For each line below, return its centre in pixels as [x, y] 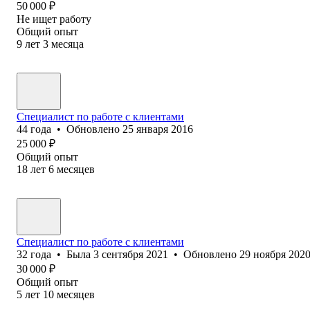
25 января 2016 [158, 129]
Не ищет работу [54, 19]
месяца [67, 44]
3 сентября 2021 [131, 254]
